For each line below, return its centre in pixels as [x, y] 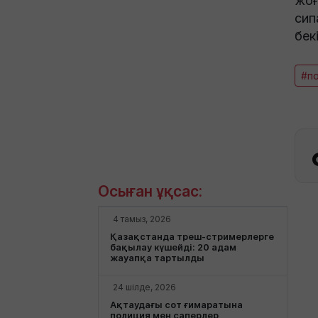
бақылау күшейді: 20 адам [173, 247]
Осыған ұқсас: [150, 191]
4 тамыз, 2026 [142, 219]
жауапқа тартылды [157, 258]
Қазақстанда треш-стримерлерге [192, 236]
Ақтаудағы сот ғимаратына [176, 305]
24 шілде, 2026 [144, 287]
